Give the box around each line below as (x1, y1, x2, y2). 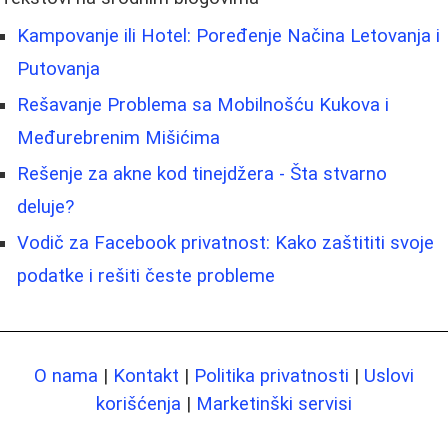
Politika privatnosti (194, 364, 349, 387)
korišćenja (96, 392, 181, 415)
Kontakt (113, 364, 179, 387)
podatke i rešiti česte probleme (17, 264, 275, 287)
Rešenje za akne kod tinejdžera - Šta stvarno (17, 162, 387, 185)
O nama (34, 364, 98, 387)
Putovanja (17, 57, 100, 80)
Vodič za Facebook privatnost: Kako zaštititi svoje (17, 231, 434, 254)
